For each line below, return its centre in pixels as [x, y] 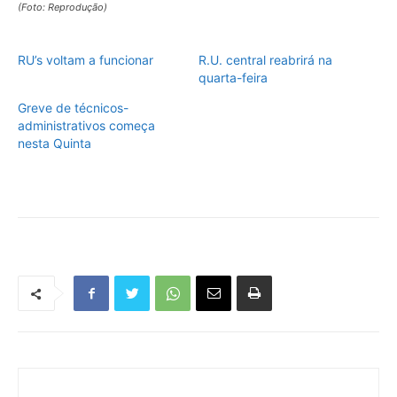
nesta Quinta [54, 144]
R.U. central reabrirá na [265, 60]
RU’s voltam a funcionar [86, 60]
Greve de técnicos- [73, 108]
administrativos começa [86, 126]
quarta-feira [233, 78]
